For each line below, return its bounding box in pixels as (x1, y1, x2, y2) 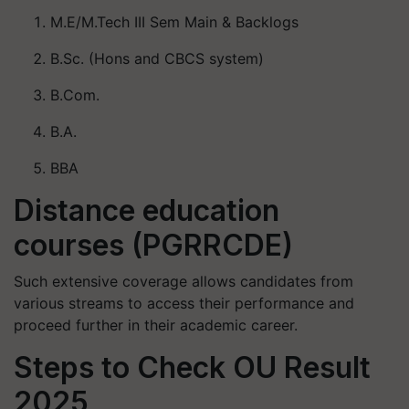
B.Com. (50, 86, 100, 104)
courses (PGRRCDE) (14, 227, 293, 263)
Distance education (14, 193, 279, 228)
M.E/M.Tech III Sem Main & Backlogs (50, 13, 299, 31)
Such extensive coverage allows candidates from (14, 272, 353, 290)
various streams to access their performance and (14, 294, 354, 312)
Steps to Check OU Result (14, 350, 371, 385)
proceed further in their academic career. (14, 316, 298, 334)
